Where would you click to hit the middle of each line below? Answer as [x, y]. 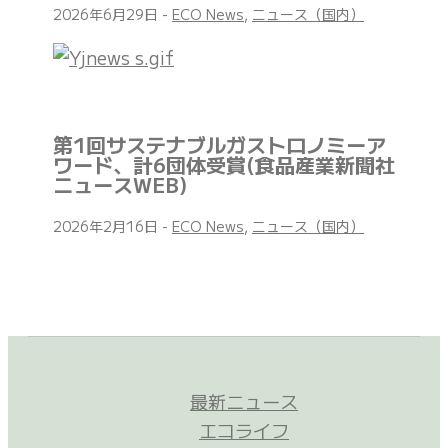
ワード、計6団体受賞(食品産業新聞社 [224, 165]
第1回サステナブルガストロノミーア [219, 145]
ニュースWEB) [120, 185]
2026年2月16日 [107, 226]
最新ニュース [244, 401]
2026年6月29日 [107, 14]
